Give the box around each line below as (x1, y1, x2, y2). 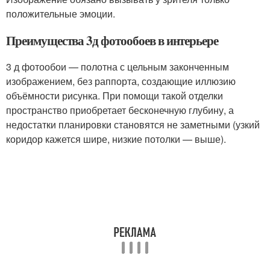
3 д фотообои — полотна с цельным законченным (6, 60, 229, 74)
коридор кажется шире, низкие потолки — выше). (6, 132, 226, 146)
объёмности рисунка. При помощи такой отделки (6, 89, 223, 102)
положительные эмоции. (6, 7, 115, 20)
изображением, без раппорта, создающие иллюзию (6, 74, 236, 88)
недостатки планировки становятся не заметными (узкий (6, 118, 260, 131)
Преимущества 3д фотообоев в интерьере (6, 31, 219, 49)
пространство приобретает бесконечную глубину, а (6, 103, 234, 117)
